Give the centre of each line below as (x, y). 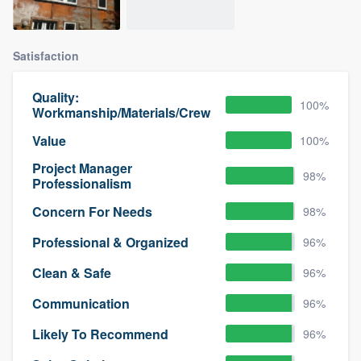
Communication (81, 303)
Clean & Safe (72, 272)
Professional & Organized (110, 242)
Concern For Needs (92, 211)
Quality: (56, 98)
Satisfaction (46, 56)
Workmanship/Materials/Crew (121, 113)
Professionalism (82, 184)
